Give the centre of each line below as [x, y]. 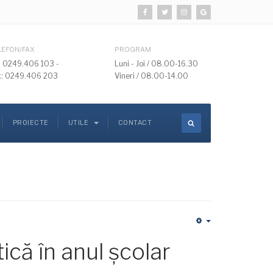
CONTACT [135, 123]
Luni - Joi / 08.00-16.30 [156, 64]
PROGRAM [133, 49]
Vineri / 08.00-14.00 [151, 76]
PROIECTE [30, 123]
